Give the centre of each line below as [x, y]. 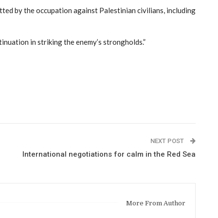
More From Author [156, 203]
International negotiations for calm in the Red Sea [109, 154]
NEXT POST [168, 141]
